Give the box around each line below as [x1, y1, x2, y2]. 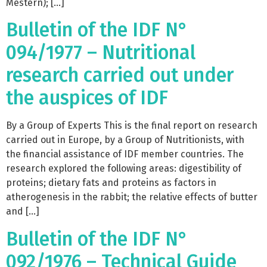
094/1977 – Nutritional [6, 41, 195, 64]
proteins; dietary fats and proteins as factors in [6, 177, 216, 189]
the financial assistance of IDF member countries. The [6, 148, 244, 160]
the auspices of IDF [6, 86, 168, 110]
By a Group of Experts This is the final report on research [6, 120, 257, 132]
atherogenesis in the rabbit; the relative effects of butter [6, 191, 257, 203]
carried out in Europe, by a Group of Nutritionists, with [6, 134, 244, 146]
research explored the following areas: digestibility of [6, 163, 241, 175]
